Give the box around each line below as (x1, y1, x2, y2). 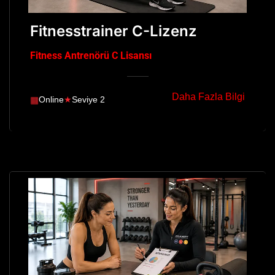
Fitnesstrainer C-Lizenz (30, 21, 197, 40)
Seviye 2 (72, 95, 105, 105)
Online (39, 95, 64, 105)
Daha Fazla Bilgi (172, 91, 245, 102)
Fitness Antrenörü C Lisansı (30, 49, 152, 61)
